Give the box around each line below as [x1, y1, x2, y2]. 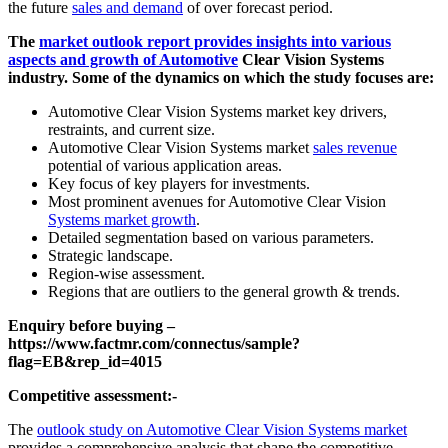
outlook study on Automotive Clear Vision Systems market [37, 420, 407, 438]
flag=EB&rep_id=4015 [8, 352, 162, 370]
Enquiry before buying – [8, 316, 175, 334]
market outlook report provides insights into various [39, 32, 391, 50]
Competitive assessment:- [8, 386, 177, 404]
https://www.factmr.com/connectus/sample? [8, 334, 300, 352]
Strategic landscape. [48, 246, 173, 264]
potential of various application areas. [48, 156, 282, 174]
